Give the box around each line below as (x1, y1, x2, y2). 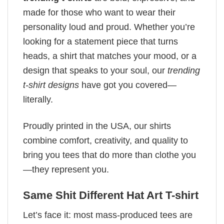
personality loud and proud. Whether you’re (23, 22, 195, 32)
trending (167, 65, 200, 76)
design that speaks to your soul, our (23, 65, 167, 76)
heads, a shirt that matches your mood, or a (23, 51, 196, 61)
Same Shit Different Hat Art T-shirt (23, 189, 198, 202)
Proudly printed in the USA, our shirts (23, 120, 171, 131)
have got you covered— (79, 80, 176, 90)
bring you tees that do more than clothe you (23, 149, 196, 160)
